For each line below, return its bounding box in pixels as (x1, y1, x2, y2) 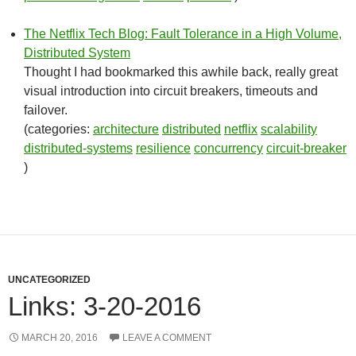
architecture (93, 122, 159, 136)
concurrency (194, 141, 263, 155)
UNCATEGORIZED (8, 274, 91, 285)
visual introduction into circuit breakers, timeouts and (24, 84, 318, 98)
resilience (136, 141, 191, 155)
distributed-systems (24, 141, 133, 155)
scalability (261, 122, 317, 136)
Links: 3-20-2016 (8, 292, 201, 321)
